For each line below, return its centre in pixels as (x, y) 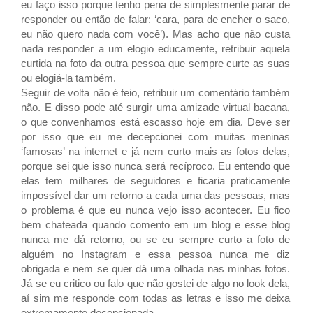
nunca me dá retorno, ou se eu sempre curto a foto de (156, 239)
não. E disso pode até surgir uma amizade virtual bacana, (156, 107)
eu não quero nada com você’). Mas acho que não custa (156, 34)
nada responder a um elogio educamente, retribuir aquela (156, 48)
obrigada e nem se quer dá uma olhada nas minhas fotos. (156, 268)
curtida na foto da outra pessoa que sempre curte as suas (156, 63)
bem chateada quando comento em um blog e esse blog (156, 224)
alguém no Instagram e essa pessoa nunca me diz (156, 254)
